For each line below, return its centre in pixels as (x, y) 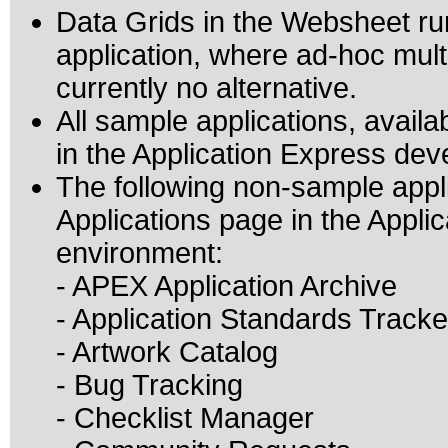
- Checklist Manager (185, 418)
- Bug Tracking (149, 385)
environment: (139, 253)
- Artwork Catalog (167, 352)
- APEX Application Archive (226, 286)
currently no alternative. (206, 88)
